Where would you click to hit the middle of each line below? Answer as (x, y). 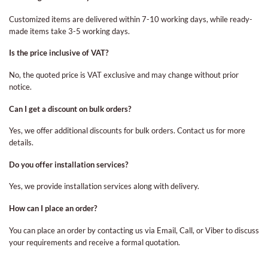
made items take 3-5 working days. (69, 31)
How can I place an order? (53, 208)
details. (21, 143)
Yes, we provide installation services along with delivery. (104, 186)
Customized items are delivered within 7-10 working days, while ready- (131, 19)
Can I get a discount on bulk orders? (70, 109)
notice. (20, 86)
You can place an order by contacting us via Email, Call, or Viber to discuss (134, 230)
